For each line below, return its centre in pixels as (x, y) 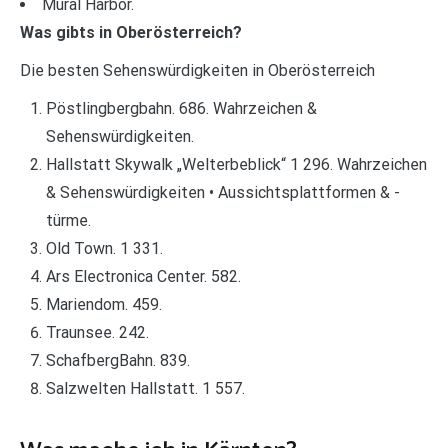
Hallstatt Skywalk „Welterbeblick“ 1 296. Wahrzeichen (236, 164)
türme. (68, 220)
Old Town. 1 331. (104, 248)
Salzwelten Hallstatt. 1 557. (145, 388)
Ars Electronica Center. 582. (143, 276)
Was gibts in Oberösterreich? (131, 32)
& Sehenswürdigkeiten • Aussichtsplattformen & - (222, 192)
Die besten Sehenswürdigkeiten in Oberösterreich (197, 70)
